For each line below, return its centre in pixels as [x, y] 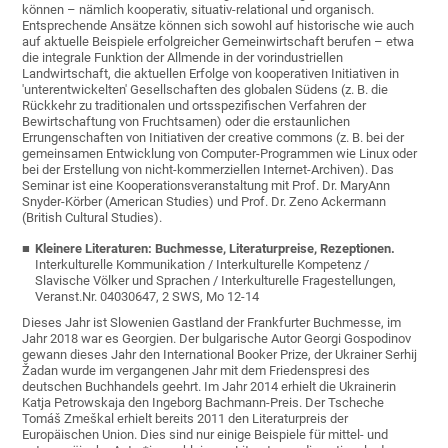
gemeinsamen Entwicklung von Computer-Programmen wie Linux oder [220, 154]
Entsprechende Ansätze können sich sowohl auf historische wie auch [218, 26]
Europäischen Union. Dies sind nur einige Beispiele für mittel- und [205, 435]
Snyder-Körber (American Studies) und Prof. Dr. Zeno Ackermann [204, 202]
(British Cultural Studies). [92, 218]
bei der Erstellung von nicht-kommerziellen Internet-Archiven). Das [208, 170]
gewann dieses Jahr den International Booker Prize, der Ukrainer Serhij [220, 355]
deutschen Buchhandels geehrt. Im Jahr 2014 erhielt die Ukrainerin [209, 387]
